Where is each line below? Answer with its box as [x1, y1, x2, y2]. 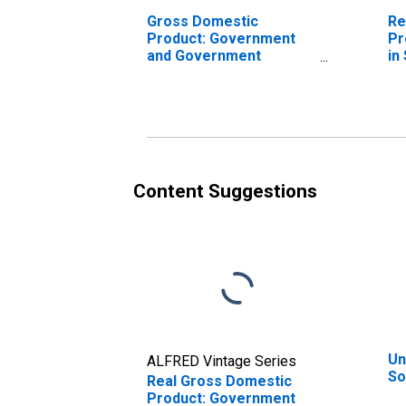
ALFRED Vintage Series [147, 352, 296, 370]
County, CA [147, 81, 221, 99]
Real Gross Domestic [147, 372, 292, 390]
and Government [147, 46, 261, 64]
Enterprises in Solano [147, 63, 294, 82]
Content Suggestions [133, 179, 317, 202]
